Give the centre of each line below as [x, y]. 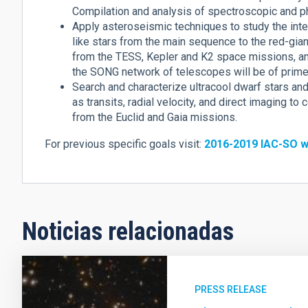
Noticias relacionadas [128, 231]
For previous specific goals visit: [124, 144]
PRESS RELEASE [231, 289]
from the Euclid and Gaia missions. [155, 117]
